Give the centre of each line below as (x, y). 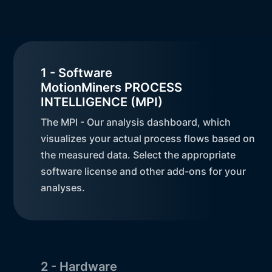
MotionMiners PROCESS (112, 87)
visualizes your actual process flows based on (148, 138)
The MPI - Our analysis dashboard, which (136, 122)
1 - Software (77, 73)
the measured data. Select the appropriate (138, 155)
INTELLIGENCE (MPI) (102, 102)
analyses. (63, 187)
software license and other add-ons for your (144, 171)
